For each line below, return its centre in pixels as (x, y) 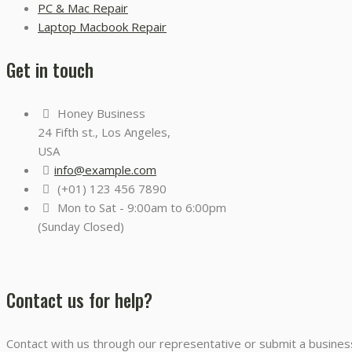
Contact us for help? (79, 301)
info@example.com (105, 170)
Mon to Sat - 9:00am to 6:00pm (140, 208)
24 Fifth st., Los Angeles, (104, 132)
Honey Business (100, 114)
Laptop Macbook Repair (102, 27)
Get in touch (50, 70)
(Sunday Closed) (81, 227)
